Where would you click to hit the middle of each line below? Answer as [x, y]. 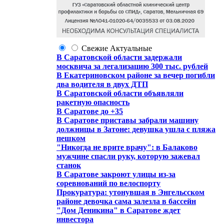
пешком [71, 138]
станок [69, 165]
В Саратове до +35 [90, 111]
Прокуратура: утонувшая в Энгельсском [130, 192]
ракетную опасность [93, 102]
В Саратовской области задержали [119, 57]
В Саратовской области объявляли [120, 93]
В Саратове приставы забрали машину [127, 120]
